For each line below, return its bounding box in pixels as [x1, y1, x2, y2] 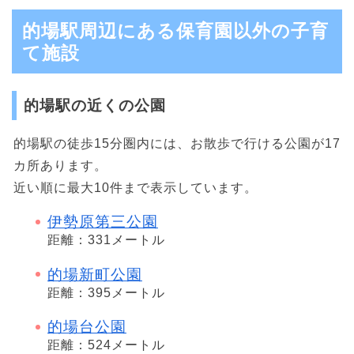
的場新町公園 [47, 265, 142, 283]
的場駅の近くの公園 [24, 96, 166, 114]
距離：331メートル [47, 232, 165, 247]
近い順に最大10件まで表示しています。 [13, 180, 258, 194]
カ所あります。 [13, 158, 107, 172]
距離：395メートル [47, 285, 165, 299]
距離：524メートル [47, 338, 165, 352]
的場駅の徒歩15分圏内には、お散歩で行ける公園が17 [13, 136, 341, 150]
